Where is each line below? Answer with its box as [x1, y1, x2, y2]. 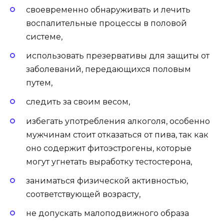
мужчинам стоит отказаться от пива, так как [26, 129, 208, 139]
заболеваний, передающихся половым [26, 64, 191, 74]
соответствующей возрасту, [26, 189, 140, 199]
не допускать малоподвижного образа [26, 208, 189, 218]
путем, [26, 78, 52, 88]
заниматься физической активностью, [26, 175, 188, 185]
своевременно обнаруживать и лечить [26, 4, 190, 14]
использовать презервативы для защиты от [26, 51, 209, 61]
